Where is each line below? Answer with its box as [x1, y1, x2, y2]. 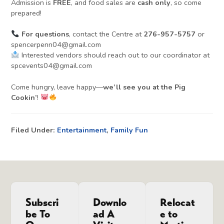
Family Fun [110, 124, 148, 135]
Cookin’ [11, 92, 37, 102]
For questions [21, 29, 69, 39]
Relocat [159, 195, 195, 209]
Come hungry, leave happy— [11, 81, 103, 92]
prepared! [11, 7, 42, 18]
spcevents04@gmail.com [11, 60, 92, 71]
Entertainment [57, 124, 107, 135]
